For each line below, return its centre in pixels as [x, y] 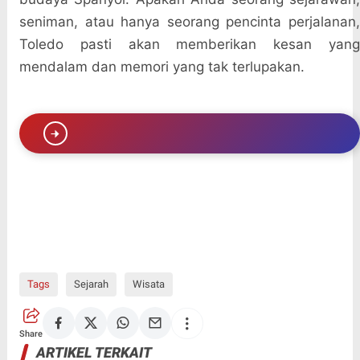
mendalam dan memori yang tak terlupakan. [162, 67]
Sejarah [91, 284]
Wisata [148, 284]
